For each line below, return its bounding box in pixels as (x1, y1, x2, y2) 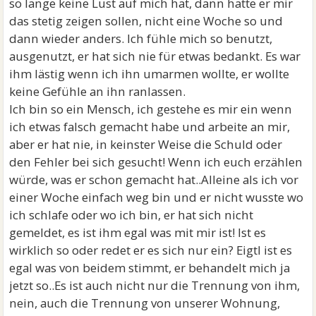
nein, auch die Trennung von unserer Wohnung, (9, 295, 281, 311)
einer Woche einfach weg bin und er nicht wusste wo (9, 189, 304, 205)
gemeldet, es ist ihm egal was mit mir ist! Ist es (9, 224, 267, 241)
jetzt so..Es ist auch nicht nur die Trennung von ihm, (9, 277, 300, 293)
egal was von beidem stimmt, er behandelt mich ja (9, 260, 291, 276)
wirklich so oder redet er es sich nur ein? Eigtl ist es (9, 242, 293, 258)
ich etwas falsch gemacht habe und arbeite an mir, (9, 119, 291, 135)
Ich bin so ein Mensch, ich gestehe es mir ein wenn (9, 101, 293, 117)
